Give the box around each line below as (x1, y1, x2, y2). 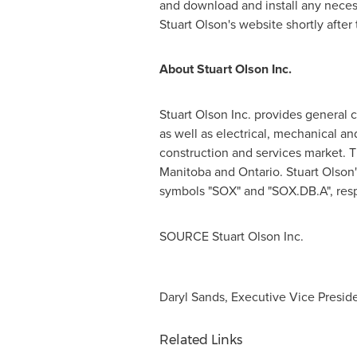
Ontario (237, 163, 280, 180)
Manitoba (159, 163, 211, 180)
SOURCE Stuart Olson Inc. (159, 227, 304, 245)
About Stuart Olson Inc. (159, 60, 292, 78)
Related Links (159, 332, 242, 347)
